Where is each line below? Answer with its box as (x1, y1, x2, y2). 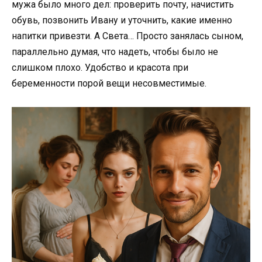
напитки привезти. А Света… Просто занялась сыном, (12, 30, 243, 42)
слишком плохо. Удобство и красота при (12, 61, 188, 73)
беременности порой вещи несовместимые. (12, 77, 206, 89)
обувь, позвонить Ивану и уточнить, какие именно (12, 14, 232, 26)
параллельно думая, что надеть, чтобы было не (12, 46, 218, 57)
